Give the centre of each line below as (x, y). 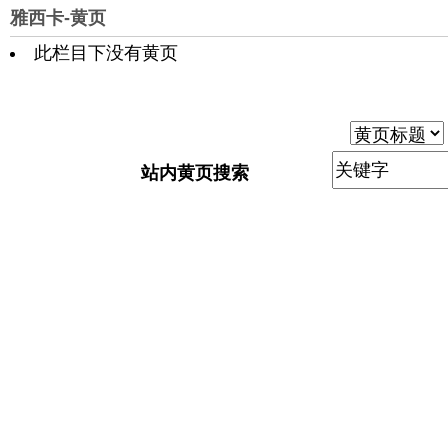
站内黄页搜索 (195, 173)
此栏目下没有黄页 (106, 53)
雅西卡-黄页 (58, 18)
